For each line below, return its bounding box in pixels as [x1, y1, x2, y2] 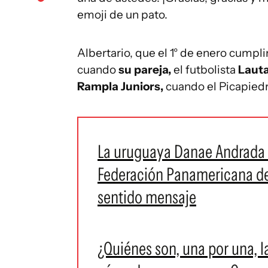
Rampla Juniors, [77, 80, 163, 93]
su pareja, [118, 63, 173, 77]
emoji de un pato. [77, 8, 167, 22]
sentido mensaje [98, 186, 196, 208]
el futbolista [173, 63, 238, 77]
